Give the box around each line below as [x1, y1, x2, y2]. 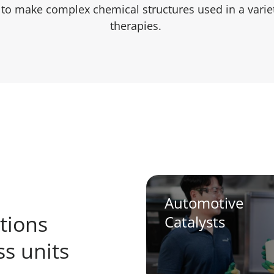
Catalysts [165, 211, 225, 232]
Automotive [165, 192, 243, 213]
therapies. [109, 18, 165, 33]
